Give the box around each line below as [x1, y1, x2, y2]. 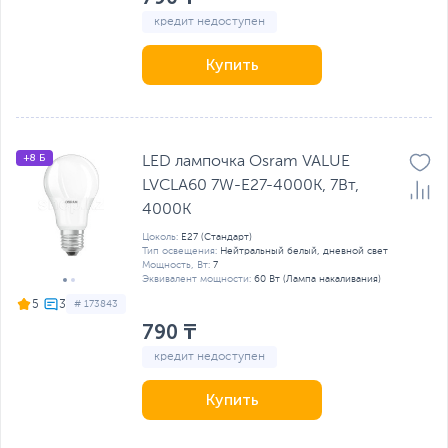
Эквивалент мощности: [142, 274, 251, 284]
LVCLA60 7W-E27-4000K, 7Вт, [142, 178, 359, 194]
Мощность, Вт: [142, 260, 210, 270]
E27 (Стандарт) [181, 232, 252, 242]
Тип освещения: [142, 246, 217, 256]
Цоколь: [142, 232, 178, 242]
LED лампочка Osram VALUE [142, 154, 350, 170]
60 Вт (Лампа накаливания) [254, 274, 381, 284]
